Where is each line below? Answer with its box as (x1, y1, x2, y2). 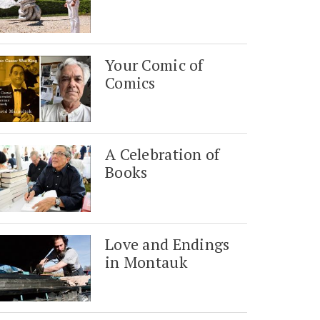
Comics (105, 72, 156, 94)
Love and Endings (105, 233, 230, 254)
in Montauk (105, 251, 188, 272)
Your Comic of (105, 54, 204, 76)
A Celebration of (105, 144, 220, 165)
